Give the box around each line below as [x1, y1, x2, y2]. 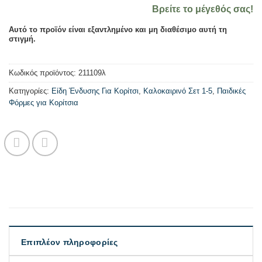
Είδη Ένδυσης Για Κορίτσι [51, 86, 139, 95]
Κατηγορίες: [9, 86, 51, 95]
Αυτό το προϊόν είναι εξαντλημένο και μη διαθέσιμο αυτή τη [9, 25, 227, 35]
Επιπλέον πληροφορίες [21, 237, 118, 247]
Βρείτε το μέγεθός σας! [152, 4, 253, 15]
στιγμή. [9, 35, 36, 44]
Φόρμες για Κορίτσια [9, 98, 78, 107]
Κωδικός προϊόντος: [9, 68, 78, 77]
